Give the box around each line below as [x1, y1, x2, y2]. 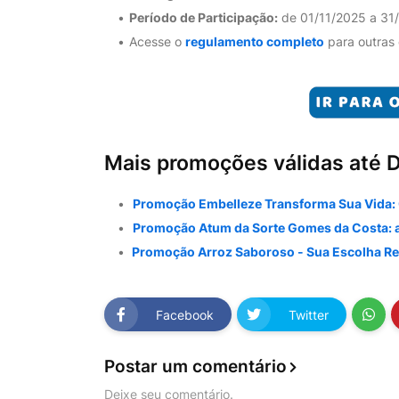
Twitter [289, 306, 329, 322]
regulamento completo [185, 34, 324, 49]
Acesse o [129, 34, 185, 49]
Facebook [156, 306, 214, 322]
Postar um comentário [104, 356, 287, 377]
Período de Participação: [129, 10, 278, 25]
